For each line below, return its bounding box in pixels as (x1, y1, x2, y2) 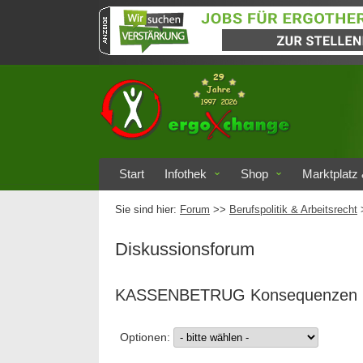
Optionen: (120, 331, 173, 344)
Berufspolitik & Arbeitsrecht (229, 204, 357, 216)
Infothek (164, 167, 207, 181)
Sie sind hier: (115, 204, 180, 216)
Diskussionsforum (115, 239, 254, 259)
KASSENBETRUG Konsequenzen (115, 286, 357, 304)
